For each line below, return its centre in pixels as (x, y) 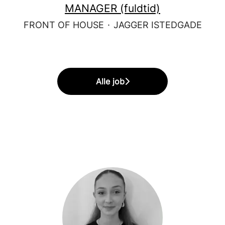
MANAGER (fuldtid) (113, 8)
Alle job (110, 81)
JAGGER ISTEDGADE (157, 25)
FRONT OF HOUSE (64, 25)
